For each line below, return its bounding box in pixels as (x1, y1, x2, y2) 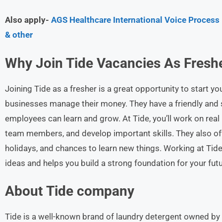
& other (5, 30, 33, 40)
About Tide (5, 183, 73, 199)
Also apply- (5, 15, 51, 25)
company (77, 183, 134, 199)
